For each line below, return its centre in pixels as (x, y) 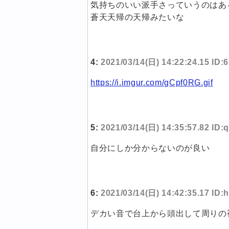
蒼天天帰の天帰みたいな (138, 17)
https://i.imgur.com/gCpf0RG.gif (152, 83)
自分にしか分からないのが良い (150, 148)
